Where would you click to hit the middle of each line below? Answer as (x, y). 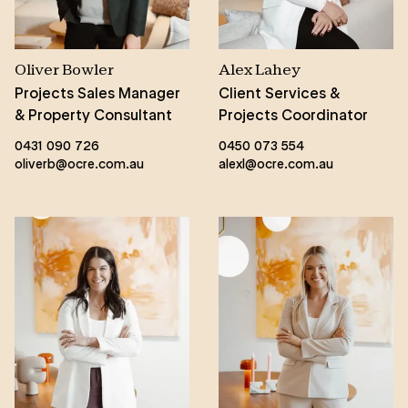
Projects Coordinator (293, 114)
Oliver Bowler (64, 71)
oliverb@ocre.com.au (79, 163)
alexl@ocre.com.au (276, 163)
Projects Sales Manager (97, 92)
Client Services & (279, 92)
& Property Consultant (93, 114)
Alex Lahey (260, 71)
